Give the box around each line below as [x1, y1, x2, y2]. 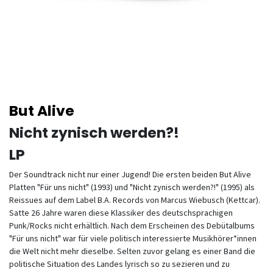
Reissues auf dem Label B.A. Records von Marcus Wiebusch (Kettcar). [9, 194, 260, 205]
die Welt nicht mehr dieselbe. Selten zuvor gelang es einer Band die [9, 246, 255, 257]
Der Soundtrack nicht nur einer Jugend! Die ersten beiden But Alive [9, 169, 251, 180]
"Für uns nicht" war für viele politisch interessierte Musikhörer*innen [9, 233, 257, 244]
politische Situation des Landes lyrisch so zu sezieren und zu [9, 258, 230, 269]
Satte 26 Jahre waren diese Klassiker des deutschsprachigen [9, 207, 233, 218]
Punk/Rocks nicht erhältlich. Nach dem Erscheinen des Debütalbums [9, 220, 255, 231]
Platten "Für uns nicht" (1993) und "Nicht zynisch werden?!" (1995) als [9, 182, 255, 193]
